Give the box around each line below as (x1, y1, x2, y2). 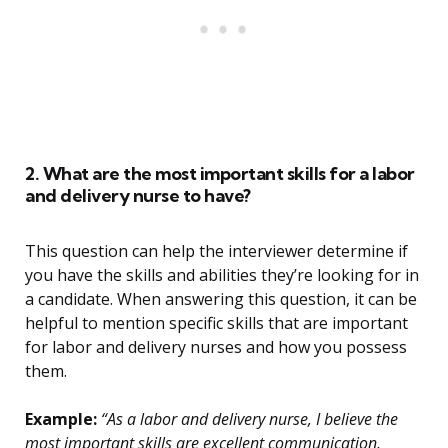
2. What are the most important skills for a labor (25, 162, 415, 186)
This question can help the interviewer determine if (25, 240, 408, 263)
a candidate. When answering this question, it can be (25, 288, 417, 311)
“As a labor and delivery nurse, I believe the (97, 408, 398, 431)
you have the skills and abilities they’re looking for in (25, 264, 419, 287)
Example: (25, 408, 97, 431)
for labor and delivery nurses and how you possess (25, 336, 407, 359)
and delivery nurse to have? (25, 184, 251, 208)
